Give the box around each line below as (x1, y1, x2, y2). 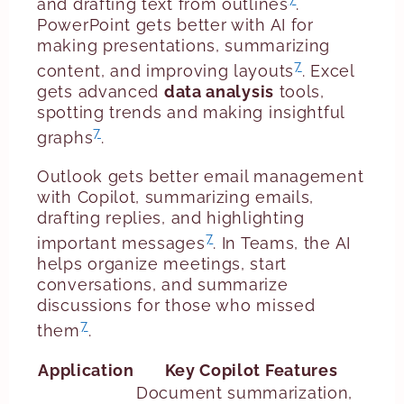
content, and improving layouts (37, 61, 294, 80)
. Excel (301, 61, 354, 80)
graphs (37, 128, 94, 147)
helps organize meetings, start (37, 254, 287, 273)
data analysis (163, 82, 274, 101)
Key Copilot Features (164, 361, 338, 380)
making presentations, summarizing (37, 36, 331, 55)
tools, (273, 82, 325, 101)
